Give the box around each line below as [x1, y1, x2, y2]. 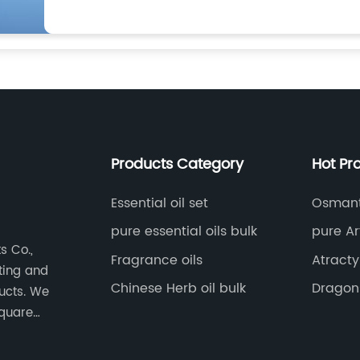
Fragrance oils [110, 249, 202, 271]
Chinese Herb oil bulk [110, 278, 246, 300]
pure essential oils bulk [110, 221, 257, 243]
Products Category [110, 152, 243, 176]
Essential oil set [110, 192, 208, 214]
